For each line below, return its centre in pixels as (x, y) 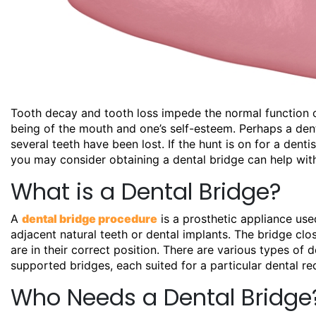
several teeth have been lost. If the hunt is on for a (147, 144)
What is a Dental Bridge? (146, 191)
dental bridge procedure (90, 218)
